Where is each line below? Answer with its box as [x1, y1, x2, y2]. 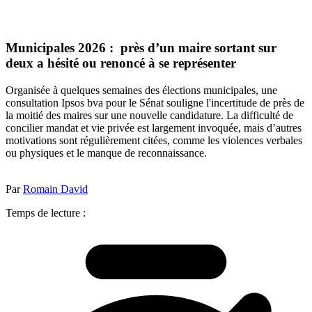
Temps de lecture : [6, 206, 86, 219]
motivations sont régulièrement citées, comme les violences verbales [6, 134, 302, 146]
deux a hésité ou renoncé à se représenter [6, 56, 236, 71]
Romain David [23, 182, 88, 195]
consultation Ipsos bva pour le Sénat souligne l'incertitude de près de [6, 96, 304, 109]
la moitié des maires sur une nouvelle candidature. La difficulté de [6, 109, 293, 121]
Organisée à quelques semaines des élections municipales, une [6, 84, 277, 96]
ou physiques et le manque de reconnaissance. [6, 146, 207, 159]
